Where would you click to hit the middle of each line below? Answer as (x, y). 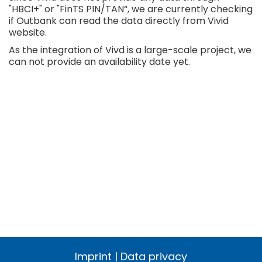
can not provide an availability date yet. (99, 62)
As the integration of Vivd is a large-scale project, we (130, 50)
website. (28, 32)
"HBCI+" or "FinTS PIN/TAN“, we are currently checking (131, 9)
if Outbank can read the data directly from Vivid (119, 20)
